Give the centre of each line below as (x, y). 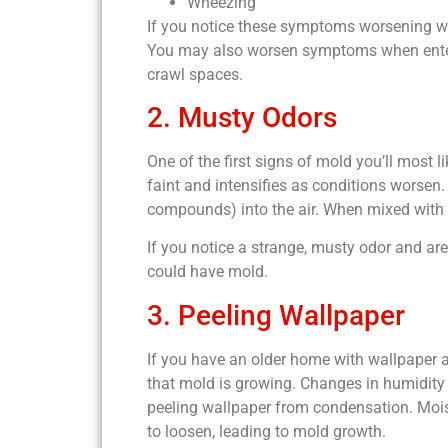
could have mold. (209, 272)
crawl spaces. (197, 74)
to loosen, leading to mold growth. (266, 431)
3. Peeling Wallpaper (276, 315)
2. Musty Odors (242, 117)
